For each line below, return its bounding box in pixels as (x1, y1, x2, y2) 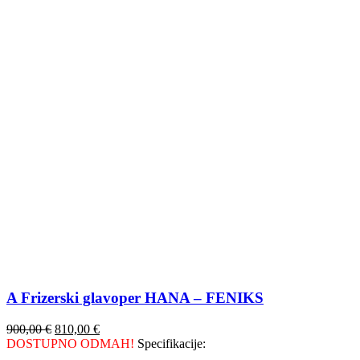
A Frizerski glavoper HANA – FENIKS (6, 288, 264, 306)
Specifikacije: (134, 336, 206, 350)
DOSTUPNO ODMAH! (6, 336, 134, 350)
